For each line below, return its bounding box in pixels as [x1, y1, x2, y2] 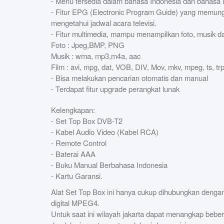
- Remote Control [51, 137, 106, 148]
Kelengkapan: [51, 104, 95, 115]
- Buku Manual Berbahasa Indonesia [51, 159, 167, 170]
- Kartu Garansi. [51, 170, 102, 181]
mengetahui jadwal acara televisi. [51, 17, 156, 28]
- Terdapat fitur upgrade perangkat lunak [51, 83, 179, 94]
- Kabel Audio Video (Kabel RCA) [51, 126, 158, 137]
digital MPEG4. [51, 197, 99, 208]
